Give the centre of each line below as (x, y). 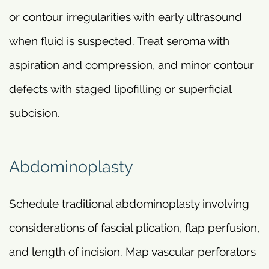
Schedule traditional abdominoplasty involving (129, 203)
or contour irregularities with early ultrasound (125, 17)
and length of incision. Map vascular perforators (132, 251)
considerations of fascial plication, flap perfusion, (134, 227)
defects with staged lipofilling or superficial (120, 89)
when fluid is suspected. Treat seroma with (119, 41)
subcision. (35, 113)
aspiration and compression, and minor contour (131, 65)
